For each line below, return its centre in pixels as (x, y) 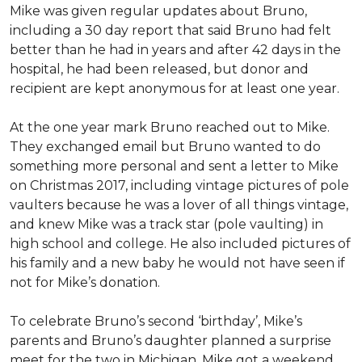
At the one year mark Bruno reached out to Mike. (170, 127)
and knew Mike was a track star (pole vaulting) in (166, 224)
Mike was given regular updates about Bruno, (158, 11)
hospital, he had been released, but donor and (159, 69)
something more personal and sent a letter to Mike (174, 166)
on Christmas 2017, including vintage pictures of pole (179, 185)
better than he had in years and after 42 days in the (175, 50)
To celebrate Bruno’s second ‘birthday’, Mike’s (156, 321)
